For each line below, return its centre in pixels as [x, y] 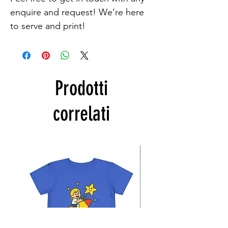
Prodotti [81, 88]
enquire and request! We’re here [77, 12]
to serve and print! [48, 26]
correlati [81, 113]
